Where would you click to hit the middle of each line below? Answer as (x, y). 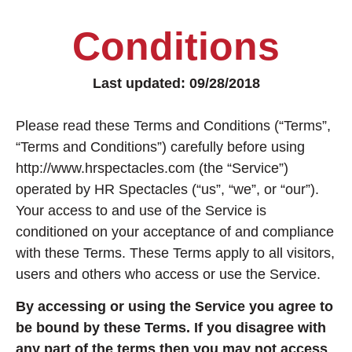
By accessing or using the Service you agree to (174, 307)
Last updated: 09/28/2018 (176, 83)
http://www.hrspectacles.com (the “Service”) (152, 168)
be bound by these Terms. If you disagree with (171, 328)
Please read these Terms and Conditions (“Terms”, (173, 126)
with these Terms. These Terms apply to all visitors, (175, 253)
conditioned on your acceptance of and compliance (175, 232)
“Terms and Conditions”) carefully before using (160, 147)
